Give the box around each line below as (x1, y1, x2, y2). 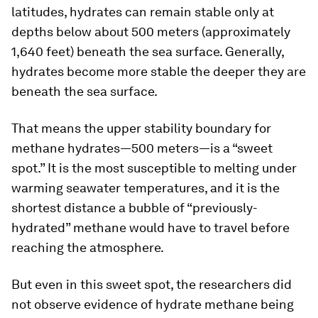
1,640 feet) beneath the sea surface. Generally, (11, 44, 284, 59)
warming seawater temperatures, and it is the (11, 180, 280, 195)
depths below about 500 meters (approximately (11, 24, 290, 39)
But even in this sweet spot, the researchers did (11, 277, 292, 292)
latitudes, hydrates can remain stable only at (11, 4, 274, 19)
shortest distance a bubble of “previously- (11, 200, 258, 215)
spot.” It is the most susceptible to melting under (11, 160, 297, 175)
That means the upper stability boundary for (11, 121, 271, 136)
